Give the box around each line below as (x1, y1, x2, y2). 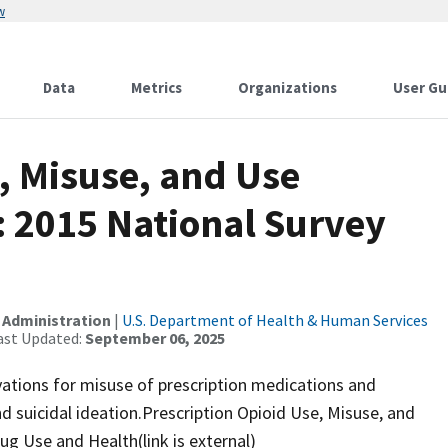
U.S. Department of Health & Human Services (122, 310, 428, 330)
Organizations (238, 78, 337, 97)
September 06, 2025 (85, 328, 225, 348)
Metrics (131, 78, 182, 97)
